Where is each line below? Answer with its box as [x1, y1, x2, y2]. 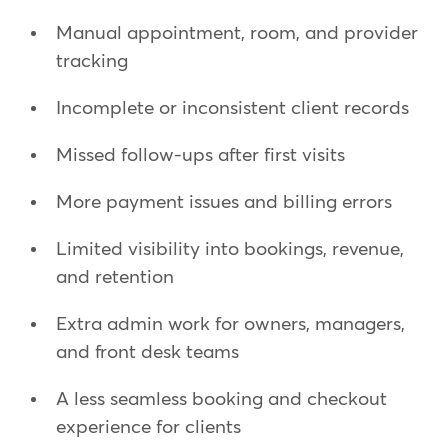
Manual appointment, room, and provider [56, 24, 418, 44]
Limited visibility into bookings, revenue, [56, 240, 404, 260]
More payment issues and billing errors [56, 193, 392, 213]
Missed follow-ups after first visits [56, 146, 345, 166]
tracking [56, 52, 128, 72]
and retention [56, 268, 174, 288]
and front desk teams [56, 343, 239, 363]
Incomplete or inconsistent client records [56, 99, 409, 119]
